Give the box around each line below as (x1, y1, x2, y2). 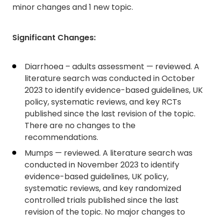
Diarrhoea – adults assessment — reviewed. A (25, 61, 199, 72)
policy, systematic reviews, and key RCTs (25, 96, 181, 108)
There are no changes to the (25, 120, 136, 131)
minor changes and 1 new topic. (12, 1, 133, 13)
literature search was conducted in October (25, 73, 195, 84)
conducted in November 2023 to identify (25, 159, 179, 170)
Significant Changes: (12, 32, 96, 43)
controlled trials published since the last (25, 194, 179, 206)
